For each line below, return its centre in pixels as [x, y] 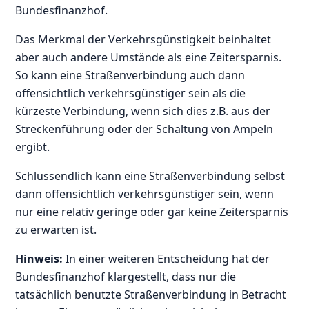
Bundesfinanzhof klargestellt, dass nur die [126, 276]
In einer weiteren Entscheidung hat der [167, 258]
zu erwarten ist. [56, 229]
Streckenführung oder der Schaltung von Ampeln [144, 129]
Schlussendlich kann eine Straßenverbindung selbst [150, 176]
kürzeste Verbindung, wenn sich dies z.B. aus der [143, 111]
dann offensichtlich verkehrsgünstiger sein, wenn [145, 193]
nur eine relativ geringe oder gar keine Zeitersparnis [152, 211]
